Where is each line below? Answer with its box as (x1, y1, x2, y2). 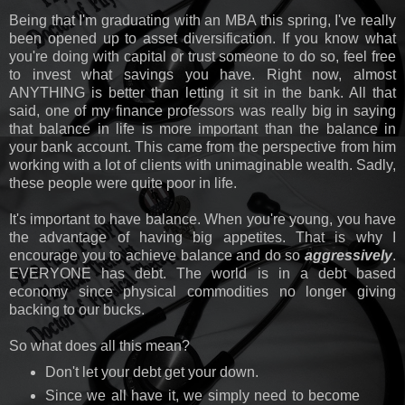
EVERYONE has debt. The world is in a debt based (9, 265, 396, 281)
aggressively (305, 247, 392, 263)
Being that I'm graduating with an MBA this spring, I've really (9, 12, 396, 28)
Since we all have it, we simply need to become (44, 387, 361, 403)
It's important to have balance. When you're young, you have (9, 211, 396, 227)
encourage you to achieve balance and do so (9, 247, 305, 263)
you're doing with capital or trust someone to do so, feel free (9, 48, 396, 64)
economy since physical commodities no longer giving (9, 283, 396, 299)
